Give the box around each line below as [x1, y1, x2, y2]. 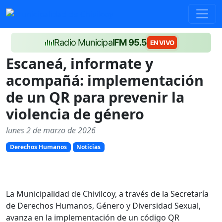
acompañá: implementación [6, 70, 204, 90]
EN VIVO [150, 39, 174, 47]
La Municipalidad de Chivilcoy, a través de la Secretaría [6, 188, 209, 200]
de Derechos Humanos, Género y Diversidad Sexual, [6, 200, 201, 212]
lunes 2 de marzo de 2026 [6, 125, 96, 136]
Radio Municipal [54, 37, 114, 48]
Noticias [76, 143, 101, 151]
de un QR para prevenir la [6, 87, 184, 107]
